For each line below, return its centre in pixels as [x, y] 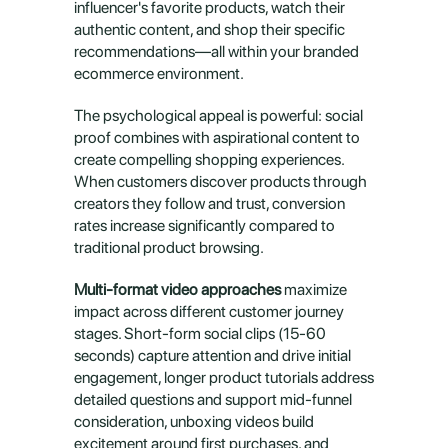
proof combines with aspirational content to [217, 137]
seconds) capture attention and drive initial [212, 355]
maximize [314, 289]
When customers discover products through [220, 181]
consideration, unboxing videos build [194, 421]
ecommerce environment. [159, 73]
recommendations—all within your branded [216, 51]
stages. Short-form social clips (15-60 [200, 333]
